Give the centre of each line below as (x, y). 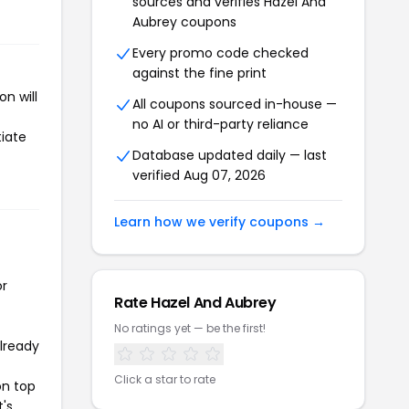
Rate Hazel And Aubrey (195, 303)
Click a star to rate (165, 380)
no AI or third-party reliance (220, 125)
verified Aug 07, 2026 (199, 176)
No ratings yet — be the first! (190, 329)
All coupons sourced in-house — (235, 105)
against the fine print (199, 73)
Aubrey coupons (184, 22)
